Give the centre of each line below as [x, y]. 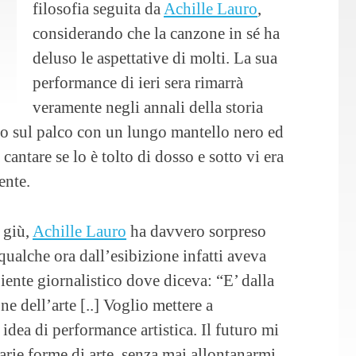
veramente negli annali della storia [148, 107]
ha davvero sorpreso [196, 230]
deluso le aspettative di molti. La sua [155, 58]
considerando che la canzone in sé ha [156, 33]
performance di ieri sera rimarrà [138, 83]
